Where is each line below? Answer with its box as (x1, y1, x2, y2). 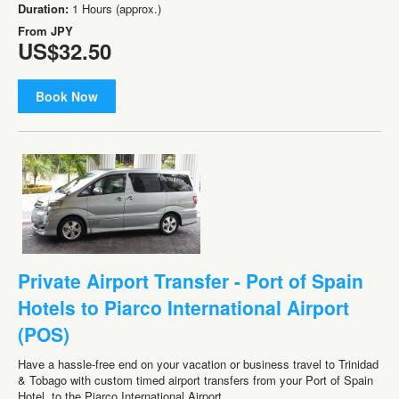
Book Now (36, 86, 98, 105)
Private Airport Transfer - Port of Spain (18, 267, 363, 295)
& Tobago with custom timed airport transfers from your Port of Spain (18, 371, 373, 389)
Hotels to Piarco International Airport (18, 294, 349, 322)
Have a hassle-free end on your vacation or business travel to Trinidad (18, 355, 379, 373)
